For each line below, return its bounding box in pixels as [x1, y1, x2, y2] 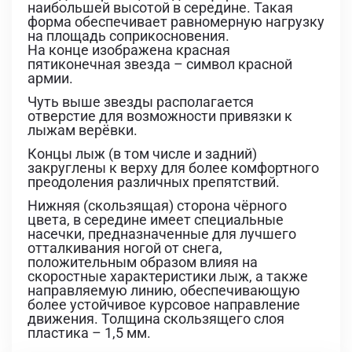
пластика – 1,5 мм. [27, 324, 151, 342]
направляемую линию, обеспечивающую [27, 282, 300, 299]
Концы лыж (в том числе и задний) [27, 145, 257, 163]
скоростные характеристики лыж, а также [27, 268, 308, 285]
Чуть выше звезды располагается [27, 93, 254, 111]
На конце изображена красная [27, 42, 230, 59]
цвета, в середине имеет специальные [27, 211, 284, 229]
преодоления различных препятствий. [27, 174, 280, 191]
